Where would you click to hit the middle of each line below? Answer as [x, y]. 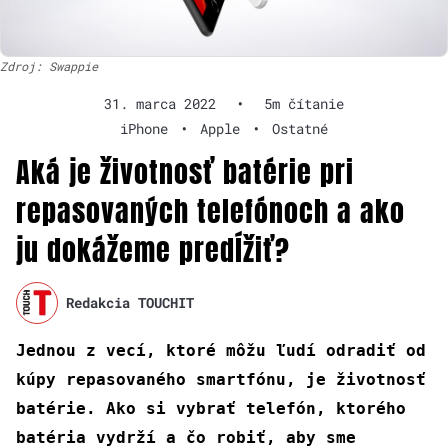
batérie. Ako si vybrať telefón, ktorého [211, 408]
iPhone [144, 128]
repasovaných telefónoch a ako [210, 210]
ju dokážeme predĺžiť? [153, 249]
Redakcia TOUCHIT [130, 303]
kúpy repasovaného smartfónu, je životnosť [221, 379]
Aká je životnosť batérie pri [185, 171]
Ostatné [300, 128]
